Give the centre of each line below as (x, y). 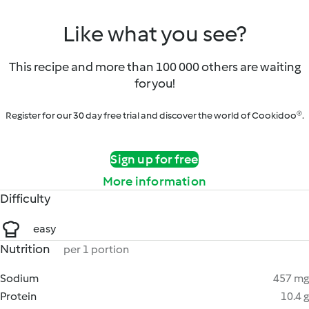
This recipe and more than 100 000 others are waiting (154, 67)
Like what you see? (154, 34)
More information (154, 181)
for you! (154, 83)
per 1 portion (96, 249)
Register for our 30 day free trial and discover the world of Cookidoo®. (154, 116)
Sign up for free (154, 159)
